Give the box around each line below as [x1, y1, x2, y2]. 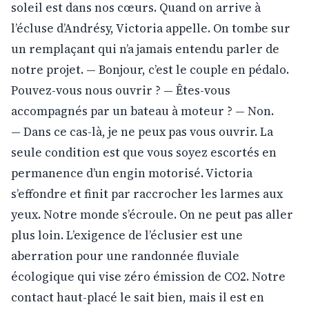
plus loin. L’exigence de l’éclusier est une [11, 226, 243, 243]
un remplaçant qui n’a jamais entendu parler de [11, 40, 279, 57]
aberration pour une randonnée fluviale [11, 247, 239, 264]
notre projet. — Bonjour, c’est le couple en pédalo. [11, 61, 289, 78]
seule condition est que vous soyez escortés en [11, 143, 277, 161]
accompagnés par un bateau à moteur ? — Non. [11, 102, 274, 119]
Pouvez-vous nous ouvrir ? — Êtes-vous [11, 81, 230, 99]
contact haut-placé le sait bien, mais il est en [11, 288, 264, 306]
